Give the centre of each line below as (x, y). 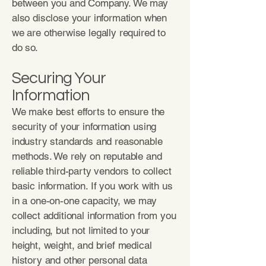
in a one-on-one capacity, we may (84, 201)
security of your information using (84, 126)
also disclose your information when (90, 18)
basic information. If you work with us (92, 186)
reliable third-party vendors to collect (92, 171)
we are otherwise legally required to (89, 33)
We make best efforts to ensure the (88, 112)
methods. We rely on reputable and (87, 156)
